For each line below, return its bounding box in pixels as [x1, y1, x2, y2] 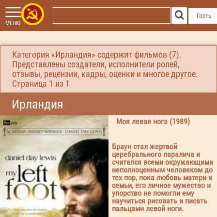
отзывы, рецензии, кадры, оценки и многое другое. [12, 69, 198, 79]
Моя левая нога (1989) [116, 117, 190, 126]
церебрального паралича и [112, 150, 201, 159]
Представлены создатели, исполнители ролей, [12, 60, 180, 69]
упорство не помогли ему [112, 188, 195, 198]
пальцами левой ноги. [112, 204, 184, 213]
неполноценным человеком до [112, 165, 213, 174]
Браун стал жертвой [112, 142, 178, 151]
